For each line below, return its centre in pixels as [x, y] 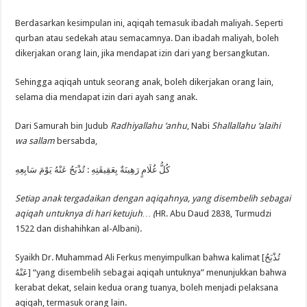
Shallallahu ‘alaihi [246, 125]
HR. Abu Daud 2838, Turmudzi [214, 213]
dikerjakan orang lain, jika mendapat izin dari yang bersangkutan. [143, 53]
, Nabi [200, 125]
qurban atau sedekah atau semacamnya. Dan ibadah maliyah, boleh [147, 38]
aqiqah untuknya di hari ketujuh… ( [86, 213]
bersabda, [76, 140]
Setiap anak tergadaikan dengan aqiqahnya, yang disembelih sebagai [153, 198]
